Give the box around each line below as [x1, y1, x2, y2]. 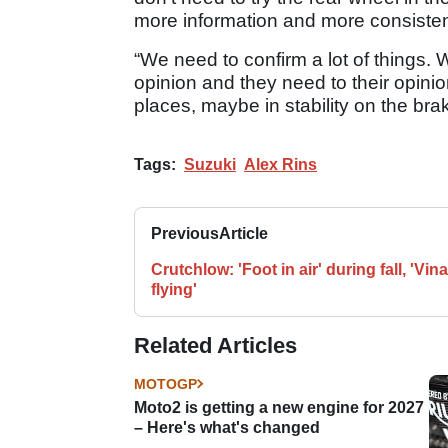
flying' [151, 280, 197, 298]
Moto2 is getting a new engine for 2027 [134, 398, 424, 416]
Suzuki [184, 155, 236, 173]
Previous [151, 224, 219, 242]
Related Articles [134, 332, 297, 358]
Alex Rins [244, 155, 317, 173]
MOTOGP [134, 375, 197, 392]
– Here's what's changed [134, 418, 320, 436]
